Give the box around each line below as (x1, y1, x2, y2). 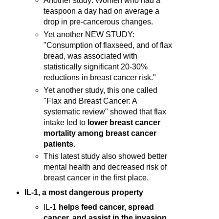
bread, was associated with (44, 51, 138, 60)
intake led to (44, 118, 88, 127)
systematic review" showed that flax (44, 107, 167, 116)
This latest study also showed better (44, 152, 168, 161)
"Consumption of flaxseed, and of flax (44, 41, 173, 49)
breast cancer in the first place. (44, 174, 149, 182)
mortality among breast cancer (44, 129, 157, 137)
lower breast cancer (88, 118, 161, 127)
